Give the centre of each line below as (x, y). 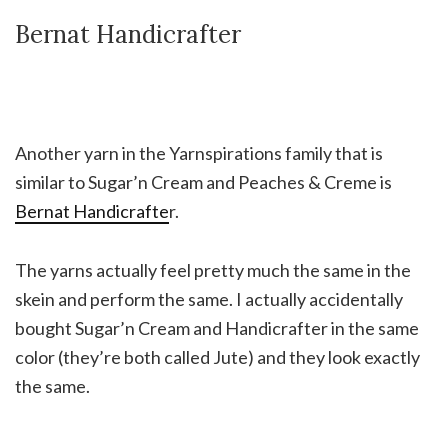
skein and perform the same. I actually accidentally (209, 298)
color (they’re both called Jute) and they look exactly (217, 356)
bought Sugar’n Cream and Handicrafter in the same (217, 327)
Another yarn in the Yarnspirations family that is (199, 152)
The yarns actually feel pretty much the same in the (213, 269)
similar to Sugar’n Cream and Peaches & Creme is (203, 181)
